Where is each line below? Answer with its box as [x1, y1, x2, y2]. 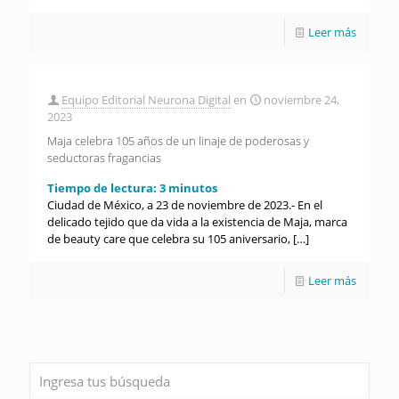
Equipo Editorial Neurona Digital [61, 92, 231, 108]
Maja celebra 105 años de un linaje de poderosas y [47, 133, 309, 149]
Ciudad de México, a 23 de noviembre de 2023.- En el [47, 197, 322, 213]
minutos [168, 180, 217, 196]
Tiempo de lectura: [47, 180, 159, 196]
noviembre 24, [264, 92, 339, 108]
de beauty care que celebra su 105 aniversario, [47, 231, 290, 247]
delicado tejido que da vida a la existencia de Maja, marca [47, 214, 347, 230]
